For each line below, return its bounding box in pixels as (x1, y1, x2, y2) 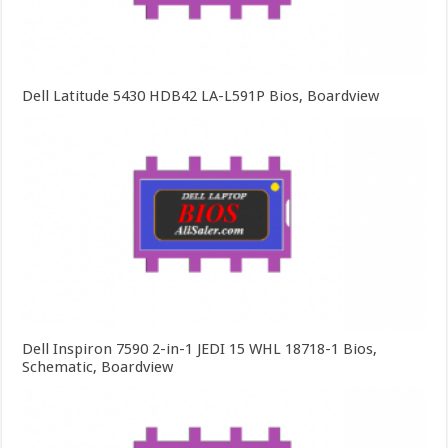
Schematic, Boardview (22, 357, 174, 376)
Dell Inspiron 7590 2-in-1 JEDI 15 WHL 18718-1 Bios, (22, 339, 378, 358)
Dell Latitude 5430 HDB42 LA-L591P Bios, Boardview (22, 86, 380, 105)
